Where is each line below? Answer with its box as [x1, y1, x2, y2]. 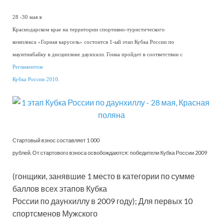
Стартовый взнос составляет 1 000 [12, 137, 100, 143]
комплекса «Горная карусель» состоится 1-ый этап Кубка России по [12, 39, 174, 45]
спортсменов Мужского [12, 209, 98, 218]
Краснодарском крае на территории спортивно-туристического [12, 27, 165, 32]
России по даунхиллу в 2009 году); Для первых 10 [12, 196, 193, 206]
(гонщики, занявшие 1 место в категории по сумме [12, 171, 195, 181]
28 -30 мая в [12, 14, 42, 20]
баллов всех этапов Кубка [12, 184, 107, 193]
